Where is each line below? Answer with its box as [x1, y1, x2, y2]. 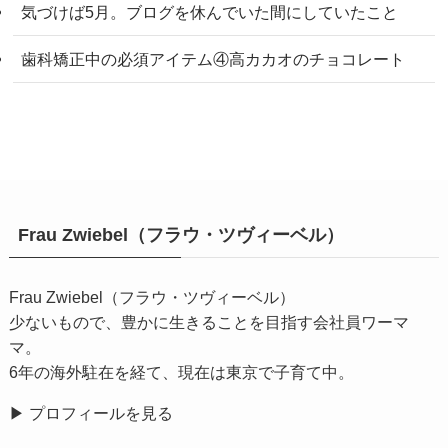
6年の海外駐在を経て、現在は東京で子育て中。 [8, 363, 354, 382]
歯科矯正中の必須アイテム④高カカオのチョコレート [21, 50, 406, 69]
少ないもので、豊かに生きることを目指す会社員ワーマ [8, 313, 409, 332]
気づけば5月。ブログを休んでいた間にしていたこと [21, 3, 399, 22]
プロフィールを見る [24, 404, 173, 423]
